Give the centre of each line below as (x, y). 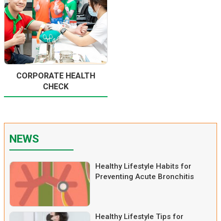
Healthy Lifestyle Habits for (143, 166)
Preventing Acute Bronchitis (145, 176)
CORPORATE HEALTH (56, 76)
